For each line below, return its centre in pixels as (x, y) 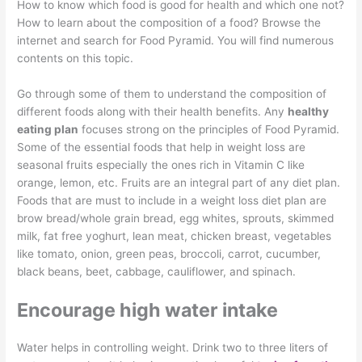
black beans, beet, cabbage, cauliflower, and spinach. (157, 271)
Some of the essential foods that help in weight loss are (162, 147)
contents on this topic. (76, 58)
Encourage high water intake (148, 309)
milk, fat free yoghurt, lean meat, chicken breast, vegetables (175, 236)
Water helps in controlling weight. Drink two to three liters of (173, 347)
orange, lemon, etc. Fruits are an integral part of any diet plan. (179, 182)
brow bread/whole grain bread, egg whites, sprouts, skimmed (176, 218)
